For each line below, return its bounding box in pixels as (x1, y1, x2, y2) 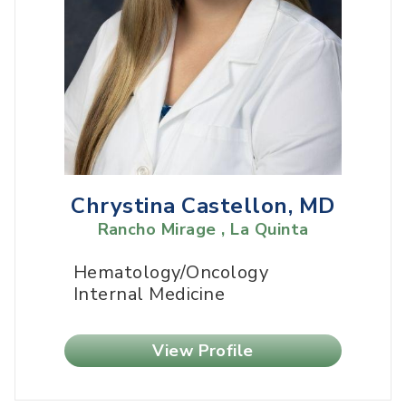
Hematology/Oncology (73, 260, 269, 285)
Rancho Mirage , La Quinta (97, 218, 309, 241)
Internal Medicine (73, 282, 226, 307)
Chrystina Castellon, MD (71, 191, 335, 221)
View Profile (152, 340, 254, 362)
